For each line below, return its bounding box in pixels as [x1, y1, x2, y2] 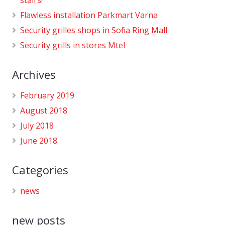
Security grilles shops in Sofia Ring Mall [20, 24, 167, 36]
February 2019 [20, 89, 74, 101]
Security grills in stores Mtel [20, 39, 125, 51]
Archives [12, 66, 56, 82]
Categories [12, 162, 68, 177]
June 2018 [20, 135, 57, 146]
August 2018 [20, 104, 67, 116]
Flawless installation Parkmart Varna [20, 9, 158, 21]
